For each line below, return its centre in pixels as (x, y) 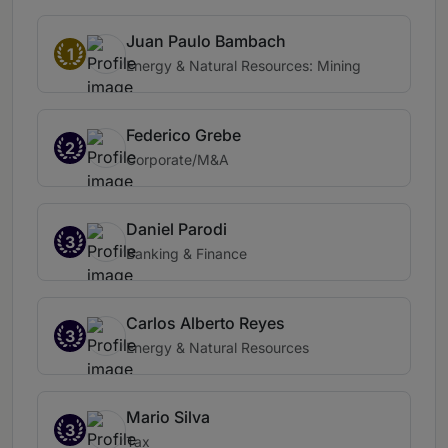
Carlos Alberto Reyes (205, 323)
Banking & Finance (186, 254)
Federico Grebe (183, 135)
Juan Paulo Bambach (206, 41)
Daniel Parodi (176, 229)
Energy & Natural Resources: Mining (243, 66)
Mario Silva (168, 417)
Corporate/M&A (177, 160)
